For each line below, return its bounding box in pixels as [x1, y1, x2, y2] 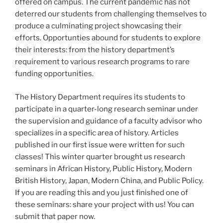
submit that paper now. [15, 212, 95, 221]
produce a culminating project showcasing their [15, 21, 182, 31]
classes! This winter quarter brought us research [15, 152, 185, 161]
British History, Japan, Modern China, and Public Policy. [15, 176, 204, 185]
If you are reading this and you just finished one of [15, 188, 188, 197]
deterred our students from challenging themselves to [15, 9, 207, 19]
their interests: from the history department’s [15, 45, 175, 55]
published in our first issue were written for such [15, 140, 185, 149]
